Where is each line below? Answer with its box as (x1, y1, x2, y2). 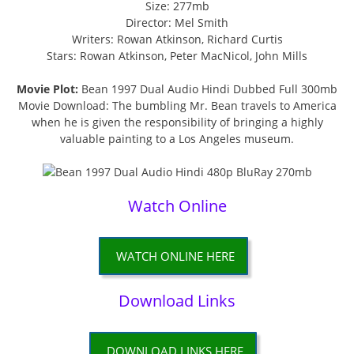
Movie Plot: (17, 81, 78, 97)
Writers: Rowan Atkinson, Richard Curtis (71, 32, 283, 47)
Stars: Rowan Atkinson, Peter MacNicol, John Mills (47, 48, 307, 64)
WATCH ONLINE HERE (115, 248, 235, 265)
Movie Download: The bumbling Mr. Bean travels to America (17, 98, 337, 114)
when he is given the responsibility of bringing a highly (31, 115, 323, 130)
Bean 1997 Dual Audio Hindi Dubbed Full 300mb (78, 81, 337, 97)
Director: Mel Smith (126, 15, 228, 31)
